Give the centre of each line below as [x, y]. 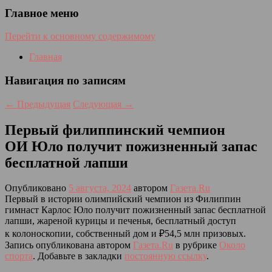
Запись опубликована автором [69, 245]
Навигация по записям [65, 80]
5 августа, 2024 [100, 188]
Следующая [98, 104]
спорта [19, 256]
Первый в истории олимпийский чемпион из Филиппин [123, 199]
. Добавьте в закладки [79, 256]
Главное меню [42, 13]
